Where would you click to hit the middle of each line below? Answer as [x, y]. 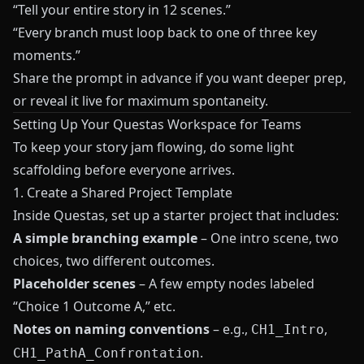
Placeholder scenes [74, 284]
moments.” [47, 55]
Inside [33, 215]
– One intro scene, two [268, 238]
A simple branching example [105, 238]
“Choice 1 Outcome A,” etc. [94, 306]
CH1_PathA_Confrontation [106, 353]
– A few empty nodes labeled [225, 284]
